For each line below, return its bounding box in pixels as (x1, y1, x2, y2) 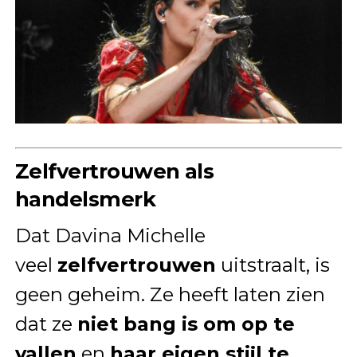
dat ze (14, 312, 77, 336)
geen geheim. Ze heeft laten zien (14, 283, 325, 307)
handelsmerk (14, 186, 156, 212)
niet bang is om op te (76, 312, 295, 336)
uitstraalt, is (215, 253, 330, 277)
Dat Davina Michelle (14, 224, 206, 248)
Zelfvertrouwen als (14, 159, 214, 184)
